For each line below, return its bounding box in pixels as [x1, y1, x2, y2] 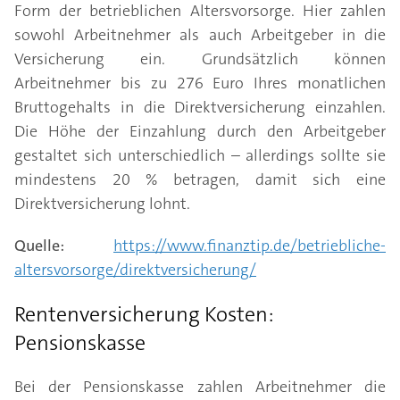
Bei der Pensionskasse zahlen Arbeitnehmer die [14, 376, 386, 397]
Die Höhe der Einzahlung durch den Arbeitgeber [14, 121, 386, 142]
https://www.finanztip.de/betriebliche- [113, 235, 386, 256]
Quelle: [14, 235, 113, 256]
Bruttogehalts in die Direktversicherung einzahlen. [14, 96, 386, 118]
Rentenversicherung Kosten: [14, 300, 274, 329]
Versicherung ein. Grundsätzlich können [14, 48, 386, 70]
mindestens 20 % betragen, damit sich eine [14, 169, 386, 190]
